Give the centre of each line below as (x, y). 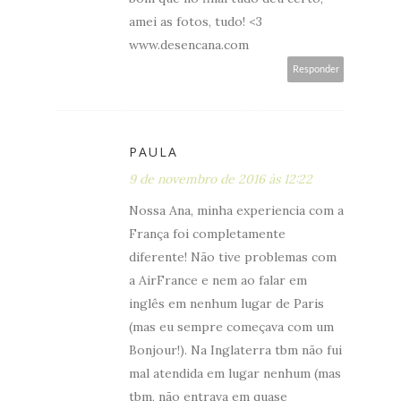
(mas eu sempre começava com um (231, 326)
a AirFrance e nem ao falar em (218, 280)
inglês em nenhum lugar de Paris (226, 303)
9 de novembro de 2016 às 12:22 (221, 179)
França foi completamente (207, 233)
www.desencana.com (189, 44)
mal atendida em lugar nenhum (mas (235, 373)
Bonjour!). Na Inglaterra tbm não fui (235, 350)
